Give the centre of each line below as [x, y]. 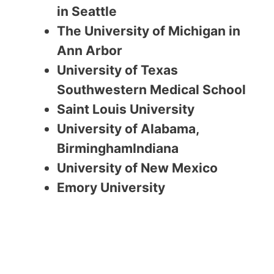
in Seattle [87, 11]
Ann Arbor [90, 50]
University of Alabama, [128, 128]
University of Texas [117, 70]
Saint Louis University [126, 109]
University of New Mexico [137, 168]
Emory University [111, 187]
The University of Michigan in [149, 31]
